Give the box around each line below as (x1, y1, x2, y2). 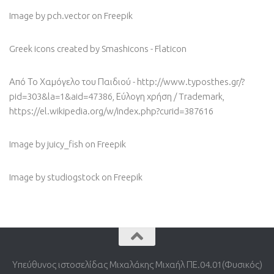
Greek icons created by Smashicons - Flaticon (9, 43, 187, 54)
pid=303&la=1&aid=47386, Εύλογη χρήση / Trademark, (9, 91, 224, 102)
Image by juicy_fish (9, 139, 83, 150)
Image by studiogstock (9, 172, 100, 183)
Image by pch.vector (9, 10, 90, 21)
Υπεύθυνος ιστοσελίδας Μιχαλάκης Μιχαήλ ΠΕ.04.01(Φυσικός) (12, 259, 262, 270)
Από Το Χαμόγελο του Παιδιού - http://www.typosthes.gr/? (9, 76, 245, 87)
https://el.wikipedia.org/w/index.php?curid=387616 (9, 106, 213, 117)
